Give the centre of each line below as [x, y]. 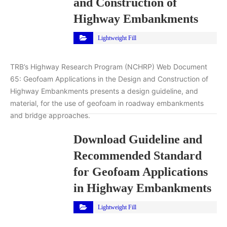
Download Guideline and [138, 139]
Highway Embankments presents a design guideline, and [104, 91]
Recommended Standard [138, 155]
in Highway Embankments [142, 188]
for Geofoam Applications [141, 172]
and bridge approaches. [50, 115]
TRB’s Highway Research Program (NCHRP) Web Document [109, 66]
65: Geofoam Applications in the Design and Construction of [109, 79]
